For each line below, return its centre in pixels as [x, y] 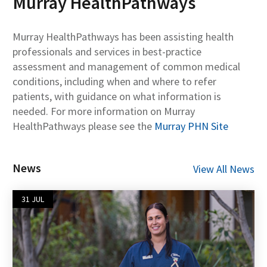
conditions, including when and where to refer [114, 82]
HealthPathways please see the [83, 126]
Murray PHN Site [191, 126]
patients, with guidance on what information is [117, 97]
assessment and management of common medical [126, 67]
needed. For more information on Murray [104, 111]
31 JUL [33, 199]
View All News [224, 169]
